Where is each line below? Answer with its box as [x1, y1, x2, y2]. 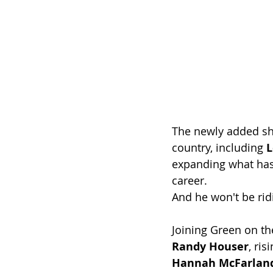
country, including [172, 140, 266, 155]
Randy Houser [172, 238, 249, 254]
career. [172, 172, 207, 188]
